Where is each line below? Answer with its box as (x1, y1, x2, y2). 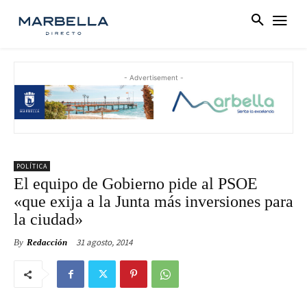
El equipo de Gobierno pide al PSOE (14, 175, 258, 193)
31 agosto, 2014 (76, 236, 132, 249)
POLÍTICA (16, 162, 47, 171)
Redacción (27, 237, 67, 248)
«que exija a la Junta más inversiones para (14, 193, 293, 211)
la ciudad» (14, 210, 83, 229)
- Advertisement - (123, 73, 184, 82)
